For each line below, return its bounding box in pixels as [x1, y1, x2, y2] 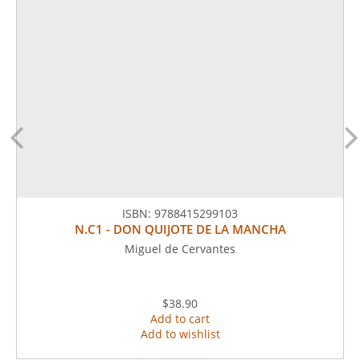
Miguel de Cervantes [125, 240, 235, 256]
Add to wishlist [140, 325, 220, 342]
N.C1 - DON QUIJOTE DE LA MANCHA [74, 220, 286, 237]
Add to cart [150, 310, 210, 326]
